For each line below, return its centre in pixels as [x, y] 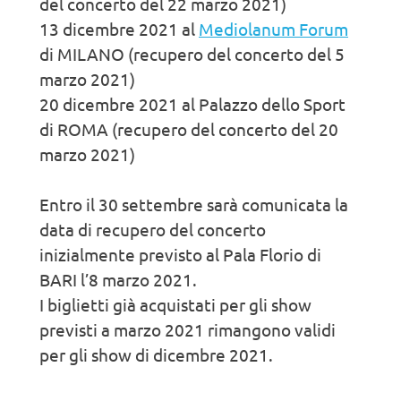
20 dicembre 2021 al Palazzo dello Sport [192, 104]
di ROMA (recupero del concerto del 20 [189, 129]
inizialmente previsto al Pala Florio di [180, 255]
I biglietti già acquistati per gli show [175, 305]
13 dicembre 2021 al [119, 29]
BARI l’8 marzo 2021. [118, 280]
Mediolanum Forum [273, 29]
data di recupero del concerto [153, 230]
